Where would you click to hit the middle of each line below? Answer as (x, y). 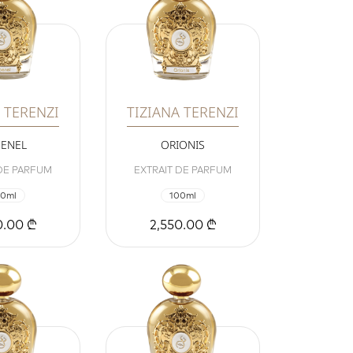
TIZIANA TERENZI (183, 112)
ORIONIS (183, 145)
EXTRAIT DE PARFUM (183, 170)
